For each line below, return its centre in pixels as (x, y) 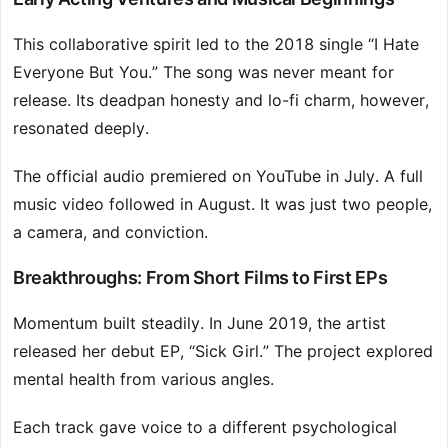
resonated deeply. (81, 128)
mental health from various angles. (143, 379)
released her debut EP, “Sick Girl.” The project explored (223, 351)
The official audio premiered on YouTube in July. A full (218, 176)
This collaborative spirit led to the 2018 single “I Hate (216, 44)
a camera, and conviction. (110, 232)
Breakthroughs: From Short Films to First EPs (200, 278)
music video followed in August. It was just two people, (222, 204)
